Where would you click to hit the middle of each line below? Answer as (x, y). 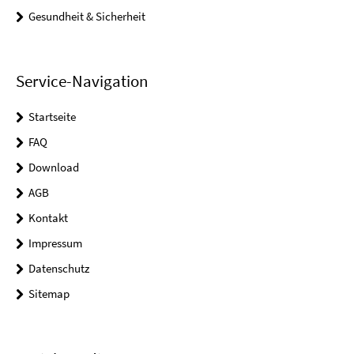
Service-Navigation (82, 81)
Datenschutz (59, 269)
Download (54, 168)
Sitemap (49, 294)
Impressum (55, 243)
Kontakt (48, 218)
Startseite (52, 117)
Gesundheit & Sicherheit (87, 17)
